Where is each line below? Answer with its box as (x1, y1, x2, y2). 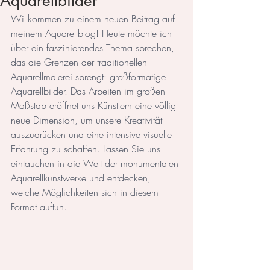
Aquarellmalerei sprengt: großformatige (11, 70, 169, 84)
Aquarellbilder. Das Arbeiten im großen (11, 84, 168, 98)
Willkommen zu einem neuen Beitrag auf (11, 12, 178, 26)
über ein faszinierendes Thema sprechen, (11, 41, 177, 55)
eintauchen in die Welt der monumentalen (11, 157, 181, 171)
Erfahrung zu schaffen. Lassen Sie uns (11, 142, 163, 156)
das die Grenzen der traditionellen (11, 55, 150, 69)
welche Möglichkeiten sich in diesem (11, 186, 162, 199)
